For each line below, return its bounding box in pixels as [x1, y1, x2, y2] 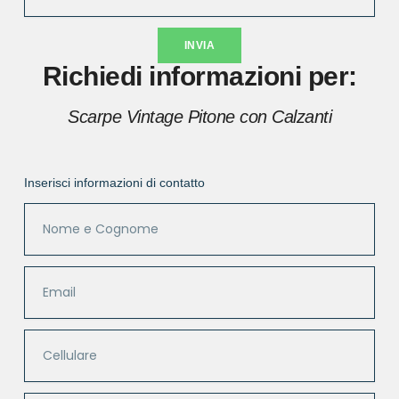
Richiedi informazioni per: [42, 61, 357, 92]
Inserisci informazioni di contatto [23, 175, 205, 191]
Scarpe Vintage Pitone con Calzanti [68, 107, 331, 127]
